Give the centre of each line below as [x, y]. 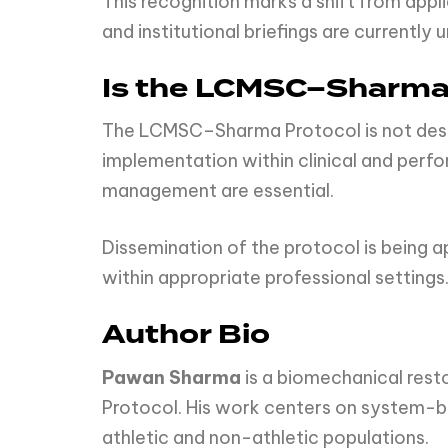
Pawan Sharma [171, 377]
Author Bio [186, 335]
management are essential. [218, 191]
